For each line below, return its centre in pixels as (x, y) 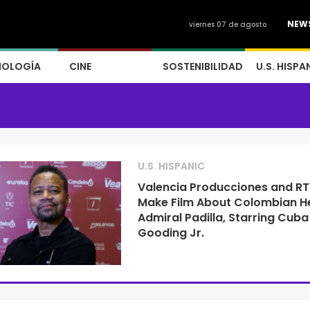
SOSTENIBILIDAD (203, 66)
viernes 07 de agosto (228, 25)
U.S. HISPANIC (171, 166)
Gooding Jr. (171, 233)
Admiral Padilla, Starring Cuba (223, 218)
